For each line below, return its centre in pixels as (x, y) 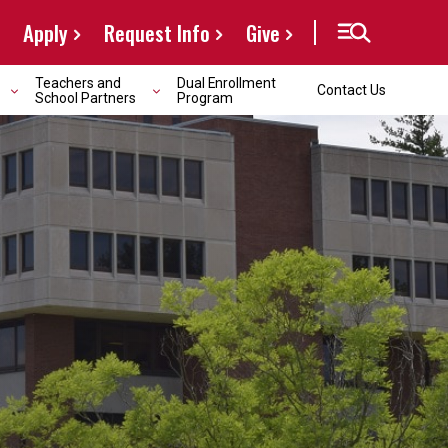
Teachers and (78, 82)
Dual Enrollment (226, 82)
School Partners (85, 97)
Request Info (157, 32)
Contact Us (351, 90)
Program (205, 97)
